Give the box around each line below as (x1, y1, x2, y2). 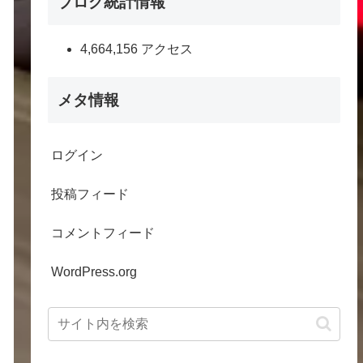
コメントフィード (51, 225, 156, 240)
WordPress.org (51, 264, 138, 279)
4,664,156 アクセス (80, 42, 194, 57)
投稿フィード (51, 186, 130, 201)
